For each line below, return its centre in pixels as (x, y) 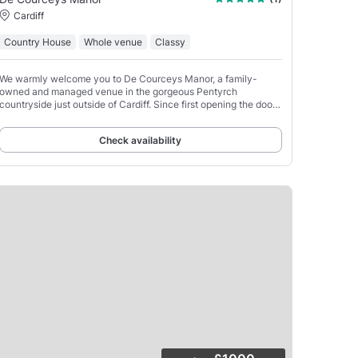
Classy (170, 42)
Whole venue (113, 42)
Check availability (141, 140)
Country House (37, 42)
